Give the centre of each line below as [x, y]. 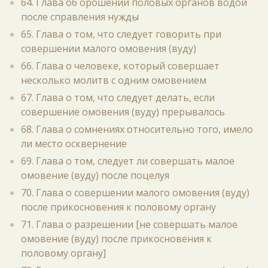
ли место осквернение [74, 144]
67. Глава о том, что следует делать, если [118, 98]
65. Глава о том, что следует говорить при [121, 34]
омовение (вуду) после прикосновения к [116, 239]
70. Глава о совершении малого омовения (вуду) [135, 193]
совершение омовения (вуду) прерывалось [123, 112]
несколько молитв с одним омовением [114, 80]
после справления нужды [80, 17]
